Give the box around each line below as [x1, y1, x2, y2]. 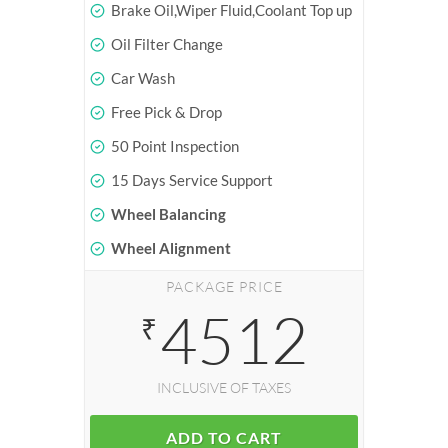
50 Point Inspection [111, 136, 239, 155]
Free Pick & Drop [111, 102, 222, 121]
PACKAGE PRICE [165, 277, 283, 295]
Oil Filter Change [111, 34, 223, 53]
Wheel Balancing [111, 204, 226, 223]
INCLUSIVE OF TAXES [157, 378, 291, 396]
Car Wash [111, 68, 175, 87]
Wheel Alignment [111, 238, 231, 257]
